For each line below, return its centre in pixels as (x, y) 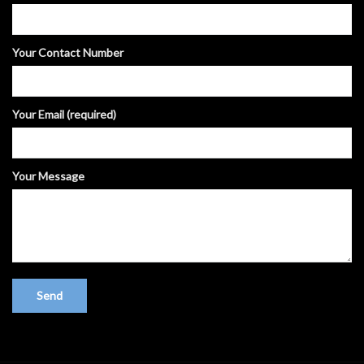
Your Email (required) (64, 115)
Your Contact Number (68, 53)
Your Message (48, 176)
